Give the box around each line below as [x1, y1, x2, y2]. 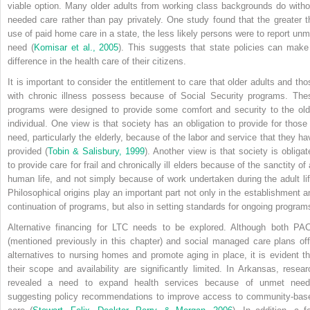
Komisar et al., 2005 [33, 42, 119, 53]
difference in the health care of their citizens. [8, 55, 186, 66]
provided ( [8, 145, 48, 156]
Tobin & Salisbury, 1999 [48, 145, 145, 156]
